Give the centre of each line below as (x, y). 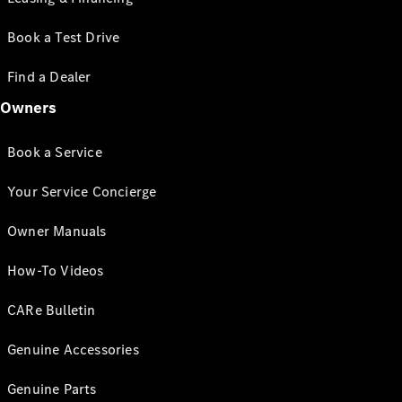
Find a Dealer (49, 77)
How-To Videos (56, 271)
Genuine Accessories (73, 350)
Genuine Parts (52, 389)
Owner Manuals (57, 231)
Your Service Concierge (82, 192)
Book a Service (55, 152)
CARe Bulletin (52, 310)
